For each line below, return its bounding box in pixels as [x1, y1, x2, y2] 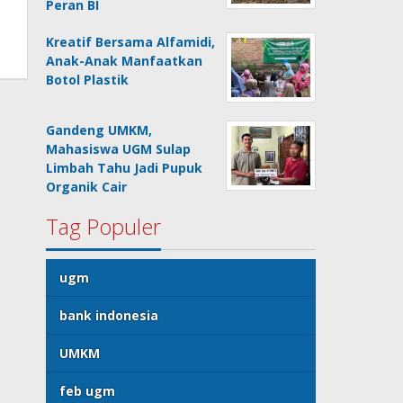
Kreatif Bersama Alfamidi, [46, 33, 216, 50]
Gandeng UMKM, [46, 121, 153, 139]
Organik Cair [46, 178, 128, 195]
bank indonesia [59, 307, 159, 324]
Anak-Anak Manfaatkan [46, 52, 203, 69]
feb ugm [59, 382, 116, 399]
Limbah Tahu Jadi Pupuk [46, 159, 203, 176]
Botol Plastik [46, 71, 130, 88]
